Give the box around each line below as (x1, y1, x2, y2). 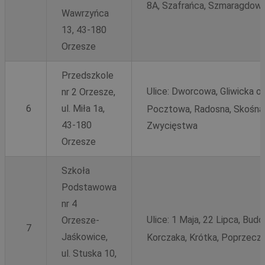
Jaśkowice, (62, 231, 108, 243)
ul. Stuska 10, (62, 247, 117, 259)
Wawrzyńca (62, 7, 109, 19)
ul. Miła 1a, (62, 102, 105, 114)
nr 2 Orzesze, (62, 86, 115, 98)
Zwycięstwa (147, 119, 198, 131)
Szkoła (62, 164, 90, 176)
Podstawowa (62, 181, 117, 193)
